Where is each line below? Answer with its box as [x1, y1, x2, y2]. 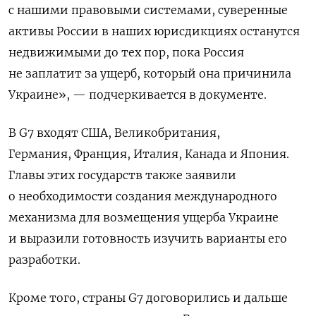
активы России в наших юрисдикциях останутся [8, 23, 300, 38]
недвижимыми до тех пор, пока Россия [8, 44, 244, 59]
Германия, [8, 146, 74, 161]
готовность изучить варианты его [83, 231, 287, 245]
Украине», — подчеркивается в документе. [8, 87, 267, 102]
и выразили [8, 231, 83, 245]
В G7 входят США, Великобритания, [8, 125, 220, 140]
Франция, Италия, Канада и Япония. [74, 146, 289, 161]
